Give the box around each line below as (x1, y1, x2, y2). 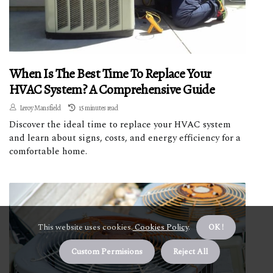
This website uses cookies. (37, 221, 133, 233)
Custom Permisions (71, 246, 143, 258)
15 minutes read (78, 102, 118, 113)
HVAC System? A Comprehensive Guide (9, 80, 215, 99)
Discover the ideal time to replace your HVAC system (9, 117, 231, 132)
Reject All (173, 246, 208, 258)
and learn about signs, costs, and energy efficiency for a (9, 130, 241, 145)
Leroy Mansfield (19, 102, 61, 113)
